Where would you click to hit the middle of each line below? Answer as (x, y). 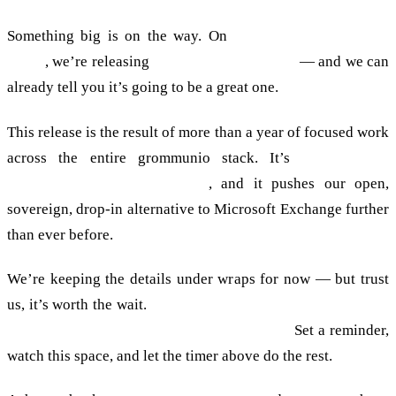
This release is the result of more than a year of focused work (198, 132)
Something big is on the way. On (121, 36)
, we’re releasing (99, 62)
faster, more (346, 157)
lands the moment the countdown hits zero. (148, 330)
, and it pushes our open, (298, 183)
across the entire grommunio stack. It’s (155, 157)
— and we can (342, 62)
